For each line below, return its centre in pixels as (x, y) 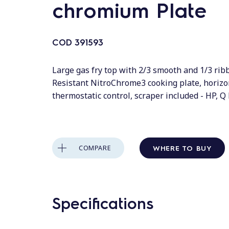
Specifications (103, 202)
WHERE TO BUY (182, 147)
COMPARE (95, 148)
